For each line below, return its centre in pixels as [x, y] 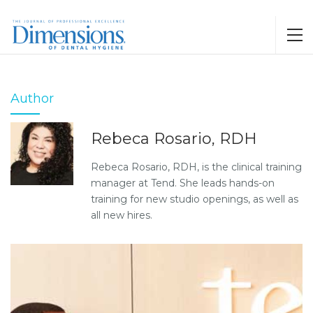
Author [32, 99]
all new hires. [122, 215]
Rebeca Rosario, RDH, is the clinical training [196, 167]
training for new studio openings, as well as [195, 199]
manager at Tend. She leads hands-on [183, 183]
